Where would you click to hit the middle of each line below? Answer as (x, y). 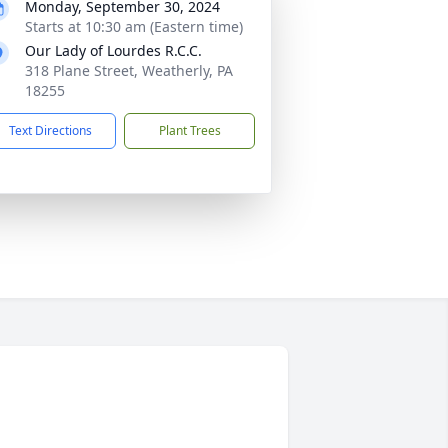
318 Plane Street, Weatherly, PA (129, 70)
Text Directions (50, 130)
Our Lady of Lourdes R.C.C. (113, 50)
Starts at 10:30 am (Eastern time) (134, 26)
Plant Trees (189, 130)
